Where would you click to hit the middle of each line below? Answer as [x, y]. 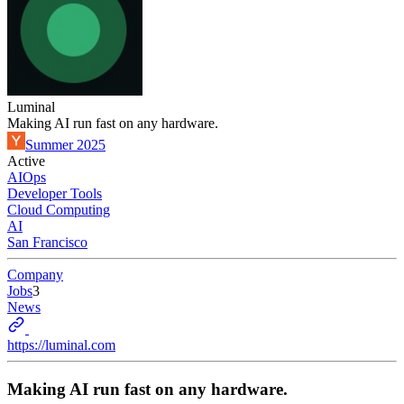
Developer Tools [55, 193]
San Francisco [47, 242]
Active [26, 161]
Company [35, 275]
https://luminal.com [61, 345]
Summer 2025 [65, 145]
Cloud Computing [59, 210]
